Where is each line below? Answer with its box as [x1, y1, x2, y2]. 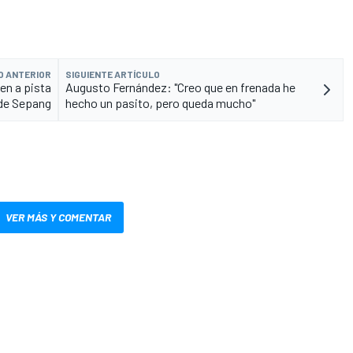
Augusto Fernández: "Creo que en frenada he [65, 80, 295, 95]
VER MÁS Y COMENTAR [6, 210, 111, 225]
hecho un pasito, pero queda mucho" [65, 95, 255, 111]
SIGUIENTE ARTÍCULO [65, 69, 160, 80]
